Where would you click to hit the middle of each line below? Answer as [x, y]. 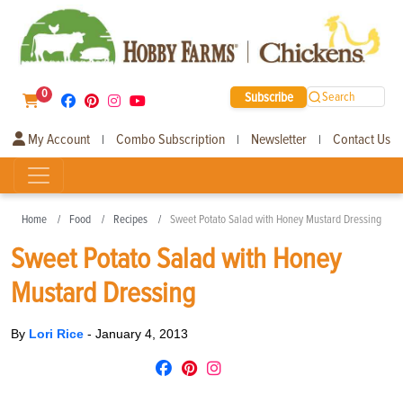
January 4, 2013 [142, 333]
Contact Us [362, 139]
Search [339, 97]
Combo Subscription [170, 139]
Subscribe [269, 97]
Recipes [130, 219]
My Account [58, 139]
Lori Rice [58, 333]
